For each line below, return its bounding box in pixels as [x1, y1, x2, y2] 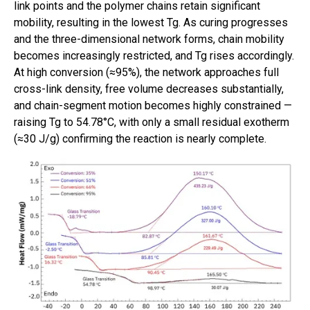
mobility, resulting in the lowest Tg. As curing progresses [14, 15, 288, 29]
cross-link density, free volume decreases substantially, [14, 82, 284, 95]
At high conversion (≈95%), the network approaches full [14, 65, 279, 79]
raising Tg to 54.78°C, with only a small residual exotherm [14, 115, 289, 129]
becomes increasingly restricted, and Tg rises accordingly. [14, 48, 294, 62]
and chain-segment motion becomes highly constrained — [14, 98, 292, 112]
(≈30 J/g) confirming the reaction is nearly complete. [14, 131, 266, 145]
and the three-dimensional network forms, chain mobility [14, 32, 284, 46]
